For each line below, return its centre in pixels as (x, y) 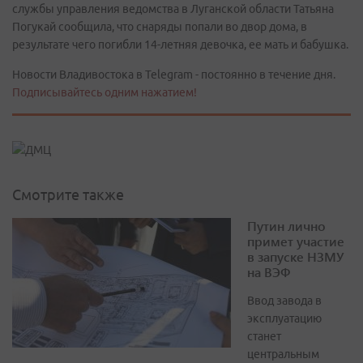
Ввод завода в (284, 301)
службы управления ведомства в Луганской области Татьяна (173, 9)
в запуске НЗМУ (295, 257)
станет (264, 337)
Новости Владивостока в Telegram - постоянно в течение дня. (174, 75)
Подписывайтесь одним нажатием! (105, 92)
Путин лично (286, 226)
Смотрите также (68, 195)
